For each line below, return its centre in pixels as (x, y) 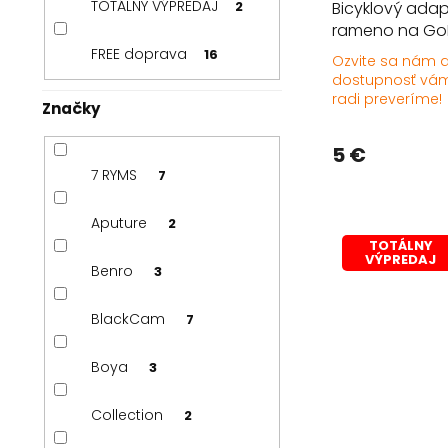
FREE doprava (138, 53)
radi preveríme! (387, 98)
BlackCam (129, 319)
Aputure (120, 223)
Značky (71, 109)
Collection (128, 415)
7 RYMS (115, 175)
